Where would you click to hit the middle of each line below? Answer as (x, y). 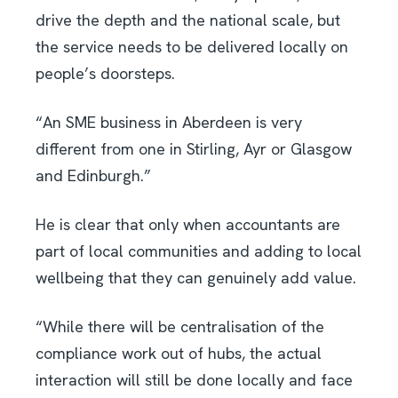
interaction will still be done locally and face (194, 379)
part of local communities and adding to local (199, 251)
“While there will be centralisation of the (180, 326)
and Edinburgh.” (93, 175)
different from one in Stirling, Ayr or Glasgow (194, 148)
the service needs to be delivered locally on (192, 46)
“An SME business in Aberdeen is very (169, 122)
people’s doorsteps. (105, 73)
